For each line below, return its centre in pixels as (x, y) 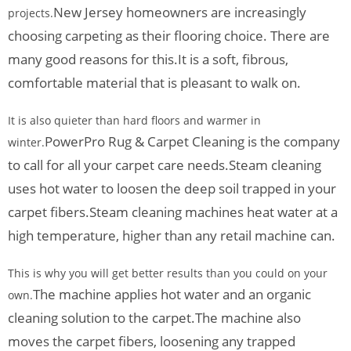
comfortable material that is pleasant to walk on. (154, 83)
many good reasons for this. (93, 60)
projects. (31, 13)
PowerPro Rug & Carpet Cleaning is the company (192, 142)
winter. (26, 143)
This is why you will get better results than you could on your (168, 273)
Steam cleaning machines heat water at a (213, 212)
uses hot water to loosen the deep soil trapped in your (172, 189)
